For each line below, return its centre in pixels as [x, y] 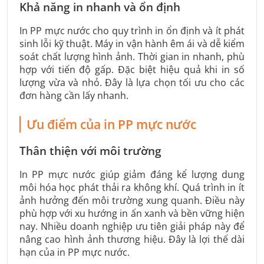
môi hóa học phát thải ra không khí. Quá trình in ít [132, 188]
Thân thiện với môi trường [90, 151]
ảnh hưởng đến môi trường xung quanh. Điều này [132, 201]
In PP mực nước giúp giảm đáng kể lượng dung [132, 175]
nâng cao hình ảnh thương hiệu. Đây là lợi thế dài [132, 240]
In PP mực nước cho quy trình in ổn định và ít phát [132, 30]
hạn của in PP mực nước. [75, 253]
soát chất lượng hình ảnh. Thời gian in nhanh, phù [132, 56]
